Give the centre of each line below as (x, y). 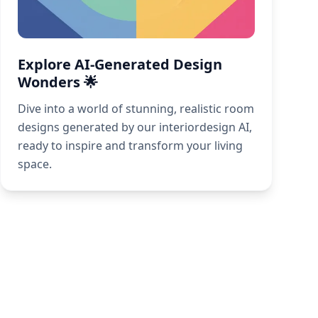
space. (35, 164)
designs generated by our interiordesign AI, (135, 127)
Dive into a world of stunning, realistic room (136, 109)
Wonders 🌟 (58, 82)
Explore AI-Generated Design (120, 65)
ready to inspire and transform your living (130, 146)
